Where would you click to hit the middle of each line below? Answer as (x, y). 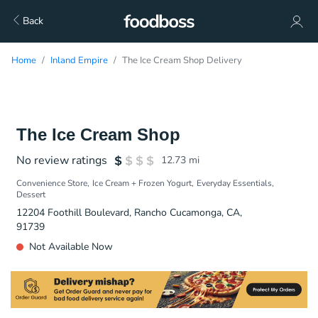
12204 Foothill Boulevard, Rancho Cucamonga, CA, (129, 213)
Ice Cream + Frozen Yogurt (142, 183)
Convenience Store (52, 183)
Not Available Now (71, 247)
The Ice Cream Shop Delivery (182, 60)
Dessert (31, 194)
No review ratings (62, 160)
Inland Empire (79, 60)
